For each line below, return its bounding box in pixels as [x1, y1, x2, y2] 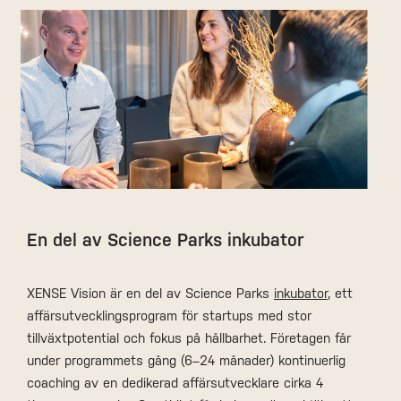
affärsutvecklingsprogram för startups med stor [27, 307, 311, 323]
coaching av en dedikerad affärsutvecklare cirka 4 [27, 374, 323, 390]
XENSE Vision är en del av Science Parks [27, 285, 274, 301]
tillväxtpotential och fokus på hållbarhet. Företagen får [27, 329, 351, 346]
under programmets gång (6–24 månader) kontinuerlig [27, 352, 346, 368]
